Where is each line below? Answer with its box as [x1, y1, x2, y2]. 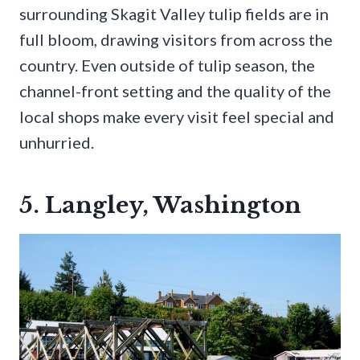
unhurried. [19, 132, 94, 152]
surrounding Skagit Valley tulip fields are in [19, 3, 329, 23]
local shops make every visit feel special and [19, 106, 334, 126]
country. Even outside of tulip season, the [19, 55, 315, 75]
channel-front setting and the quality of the [19, 80, 331, 100]
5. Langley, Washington [19, 190, 301, 219]
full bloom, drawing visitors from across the [19, 29, 333, 49]
